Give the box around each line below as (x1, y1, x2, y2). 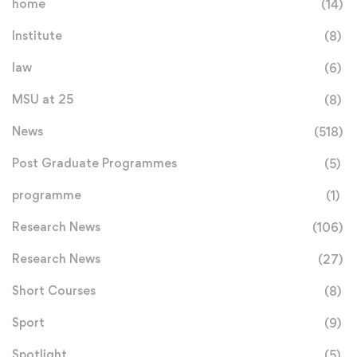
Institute (12, 28, 62, 44)
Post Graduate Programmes (12, 155, 177, 171)
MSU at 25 (12, 92, 73, 108)
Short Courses (12, 283, 96, 299)
